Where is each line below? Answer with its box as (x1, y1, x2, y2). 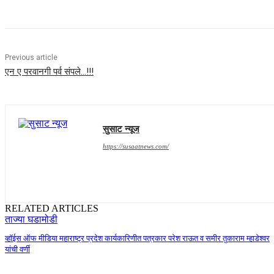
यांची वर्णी (5, 245, 30, 254)
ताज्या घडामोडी (5, 214, 57, 225)
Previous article (5, 53, 57, 62)
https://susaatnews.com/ (103, 143, 169, 150)
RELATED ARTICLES (5, 203, 98, 214)
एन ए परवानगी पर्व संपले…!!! (5, 66, 94, 78)
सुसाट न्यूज (103, 122, 139, 135)
